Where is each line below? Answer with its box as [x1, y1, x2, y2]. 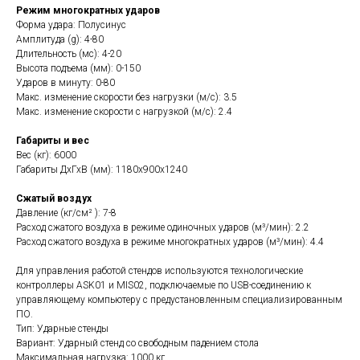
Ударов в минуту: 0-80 [16, 77, 115, 88]
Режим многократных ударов [16, 5, 160, 16]
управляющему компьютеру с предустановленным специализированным [16, 294, 342, 305]
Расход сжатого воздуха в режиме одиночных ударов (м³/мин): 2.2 [16, 222, 309, 233]
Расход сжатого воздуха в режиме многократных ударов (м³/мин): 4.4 [16, 236, 324, 247]
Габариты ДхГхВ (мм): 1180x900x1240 [16, 164, 187, 175]
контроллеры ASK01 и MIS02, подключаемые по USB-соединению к [16, 280, 311, 291]
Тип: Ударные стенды [16, 323, 108, 334]
